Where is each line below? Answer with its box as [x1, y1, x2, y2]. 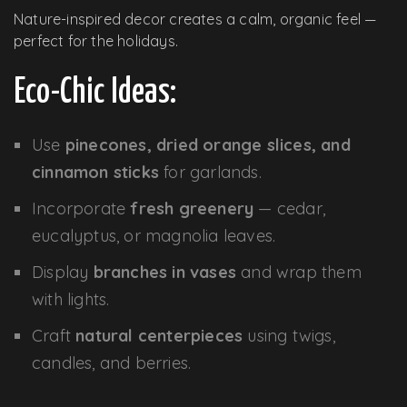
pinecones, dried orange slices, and [65, 134, 351, 155]
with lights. [32, 288, 110, 310]
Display [32, 261, 94, 283]
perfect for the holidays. [14, 31, 178, 50]
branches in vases [93, 261, 237, 283]
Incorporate [32, 197, 131, 219]
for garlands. [159, 161, 262, 183]
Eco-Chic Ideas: [14, 75, 176, 110]
